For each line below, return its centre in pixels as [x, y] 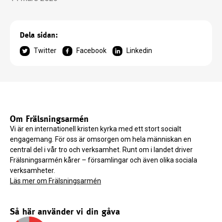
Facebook [91, 51]
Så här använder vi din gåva [65, 212]
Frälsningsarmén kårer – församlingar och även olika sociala [104, 160]
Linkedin [139, 51]
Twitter [45, 51]
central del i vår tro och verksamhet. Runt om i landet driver [101, 150]
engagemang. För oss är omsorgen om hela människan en [101, 139]
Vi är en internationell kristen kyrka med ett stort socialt [96, 129]
